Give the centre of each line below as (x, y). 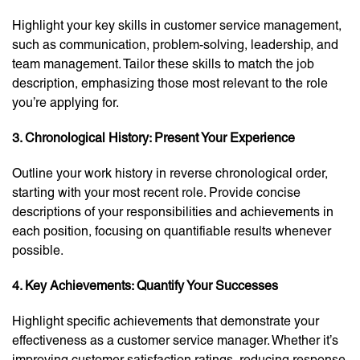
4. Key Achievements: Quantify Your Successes (145, 286)
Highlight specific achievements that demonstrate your (166, 321)
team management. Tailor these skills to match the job (163, 64)
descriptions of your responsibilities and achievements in (173, 212)
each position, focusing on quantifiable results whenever (172, 231)
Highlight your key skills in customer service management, (177, 26)
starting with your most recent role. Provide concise (156, 193)
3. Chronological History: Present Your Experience (153, 138)
